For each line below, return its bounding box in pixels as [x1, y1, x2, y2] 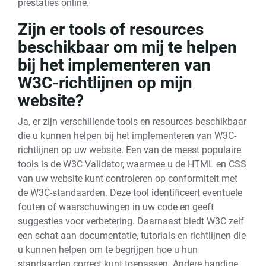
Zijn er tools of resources [18, 20, 204, 39]
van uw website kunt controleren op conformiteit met [18, 173, 237, 184]
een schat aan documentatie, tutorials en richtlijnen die [18, 230, 246, 241]
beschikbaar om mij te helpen [18, 37, 237, 57]
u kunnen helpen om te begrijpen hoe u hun [18, 244, 198, 255]
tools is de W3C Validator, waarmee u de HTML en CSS [18, 159, 246, 170]
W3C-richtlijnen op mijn [18, 73, 192, 93]
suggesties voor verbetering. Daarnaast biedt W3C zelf [18, 216, 244, 227]
